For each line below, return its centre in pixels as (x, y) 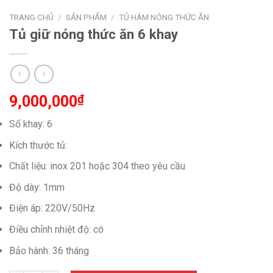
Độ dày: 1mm (37, 187)
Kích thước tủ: (38, 145)
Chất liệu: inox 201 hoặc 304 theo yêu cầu (97, 166)
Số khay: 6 (31, 124)
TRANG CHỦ (31, 17)
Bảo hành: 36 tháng (49, 250)
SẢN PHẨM (87, 17)
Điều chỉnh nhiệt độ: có (56, 229)
